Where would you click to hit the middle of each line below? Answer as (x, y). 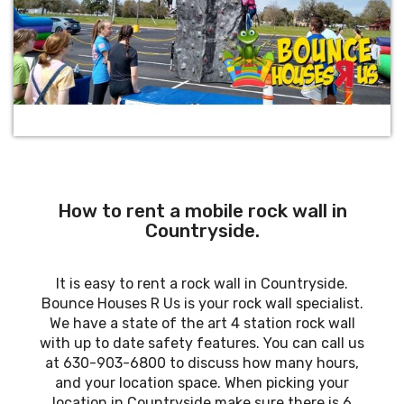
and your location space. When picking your (202, 383)
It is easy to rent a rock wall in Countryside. (202, 284)
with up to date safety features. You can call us (202, 344)
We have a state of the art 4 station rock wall (202, 324)
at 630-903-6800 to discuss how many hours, (202, 363)
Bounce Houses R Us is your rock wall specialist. (202, 304)
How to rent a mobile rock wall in (202, 211)
